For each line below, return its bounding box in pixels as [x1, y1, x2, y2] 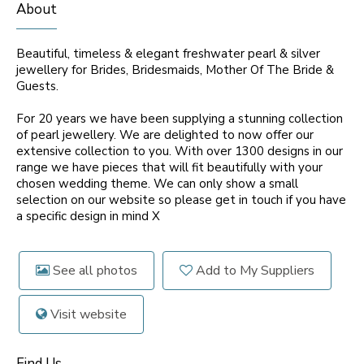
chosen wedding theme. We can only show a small [16, 175, 298, 192]
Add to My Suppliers [193, 262, 314, 279]
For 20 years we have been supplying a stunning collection [16, 110, 343, 127]
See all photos [50, 262, 137, 279]
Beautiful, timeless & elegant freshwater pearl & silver [16, 45, 320, 62]
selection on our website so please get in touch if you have [16, 192, 346, 208]
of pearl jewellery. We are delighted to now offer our [16, 127, 314, 143]
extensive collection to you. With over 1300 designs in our [16, 143, 343, 159]
